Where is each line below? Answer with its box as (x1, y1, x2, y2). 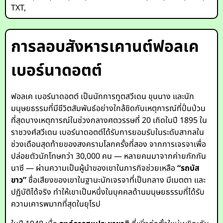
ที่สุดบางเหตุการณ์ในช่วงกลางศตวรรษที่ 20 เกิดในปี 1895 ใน (11, 114, 208, 126)
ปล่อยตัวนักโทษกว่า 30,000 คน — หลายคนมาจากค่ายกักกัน (11, 150, 207, 162)
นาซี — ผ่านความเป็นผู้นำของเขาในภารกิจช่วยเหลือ (11, 162, 178, 174)
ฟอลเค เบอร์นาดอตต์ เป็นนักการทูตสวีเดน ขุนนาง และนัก (11, 91, 195, 103)
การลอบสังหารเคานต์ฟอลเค (11, 35, 200, 59)
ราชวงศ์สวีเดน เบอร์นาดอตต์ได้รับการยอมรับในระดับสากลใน (11, 126, 205, 138)
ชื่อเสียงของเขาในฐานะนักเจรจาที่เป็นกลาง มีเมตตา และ (26, 174, 206, 186)
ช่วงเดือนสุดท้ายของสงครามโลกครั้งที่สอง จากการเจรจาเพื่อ (11, 138, 207, 150)
